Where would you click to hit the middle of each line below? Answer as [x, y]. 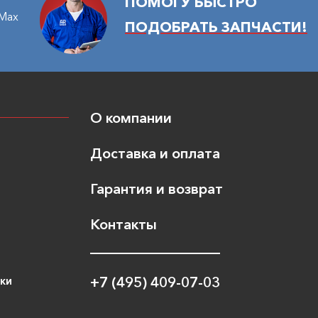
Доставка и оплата [155, 153]
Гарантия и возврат [157, 188]
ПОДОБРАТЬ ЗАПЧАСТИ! [216, 27]
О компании [131, 117]
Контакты [124, 224]
